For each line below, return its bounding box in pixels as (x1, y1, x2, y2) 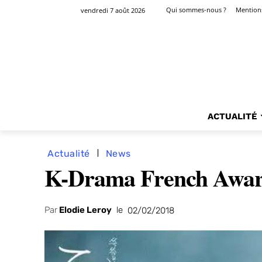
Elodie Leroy (59, 205, 112, 216)
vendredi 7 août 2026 (81, 5, 145, 15)
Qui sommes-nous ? (166, 5, 226, 15)
